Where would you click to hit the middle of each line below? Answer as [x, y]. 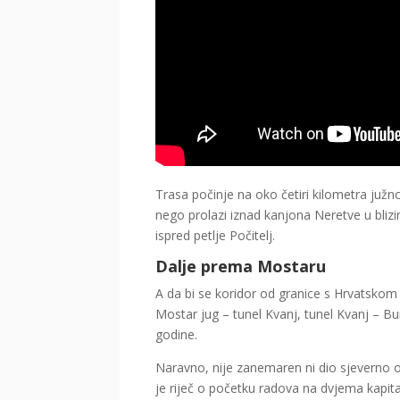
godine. [177, 335]
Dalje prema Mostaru [241, 267]
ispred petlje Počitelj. [216, 236]
